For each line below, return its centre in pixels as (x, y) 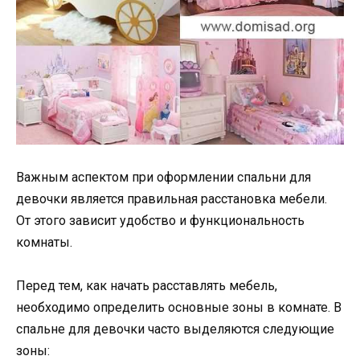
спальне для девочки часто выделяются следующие (175, 329)
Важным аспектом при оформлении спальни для (164, 177)
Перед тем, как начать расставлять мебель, (147, 286)
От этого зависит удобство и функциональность (160, 220)
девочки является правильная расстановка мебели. (172, 198)
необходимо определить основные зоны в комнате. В (179, 308)
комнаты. (44, 242)
